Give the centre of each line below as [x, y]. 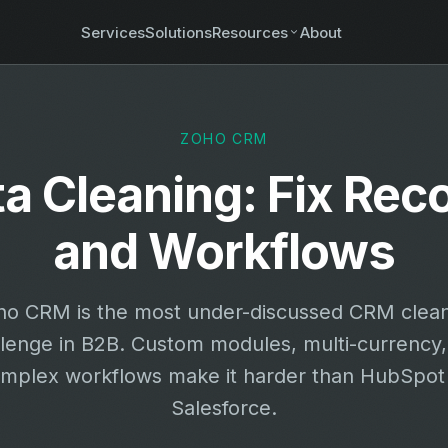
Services [113, 32]
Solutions [179, 32]
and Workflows [224, 251]
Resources [250, 32]
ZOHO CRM [224, 138]
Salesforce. [224, 408]
